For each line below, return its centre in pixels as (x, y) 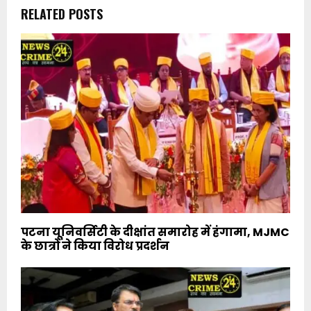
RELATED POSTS (62, 14)
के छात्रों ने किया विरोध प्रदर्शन (95, 246)
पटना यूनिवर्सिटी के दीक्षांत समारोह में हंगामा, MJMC (155, 232)
